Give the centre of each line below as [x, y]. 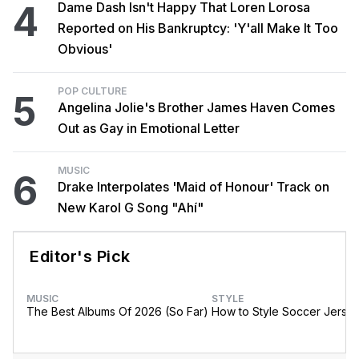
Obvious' [85, 49]
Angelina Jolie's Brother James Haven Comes [196, 107]
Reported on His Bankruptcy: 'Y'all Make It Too [198, 28]
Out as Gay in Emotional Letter [149, 128]
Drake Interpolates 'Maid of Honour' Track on [194, 187]
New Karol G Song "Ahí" [188, 208]
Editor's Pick [80, 256]
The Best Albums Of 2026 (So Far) [117, 311]
